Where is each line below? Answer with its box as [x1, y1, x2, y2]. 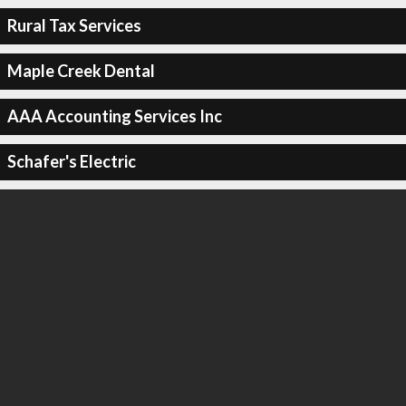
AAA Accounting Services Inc [6, 106, 222, 126]
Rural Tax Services [6, 15, 141, 35]
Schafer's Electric [6, 151, 136, 171]
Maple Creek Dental [6, 61, 155, 81]
